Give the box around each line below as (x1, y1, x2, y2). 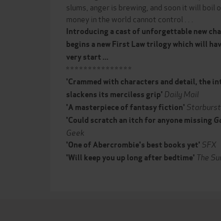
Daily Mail (164, 88, 199, 99)
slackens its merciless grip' (66, 89, 163, 100)
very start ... (66, 52, 109, 62)
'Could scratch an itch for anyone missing (66, 115, 214, 125)
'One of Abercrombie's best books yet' (66, 140, 202, 150)
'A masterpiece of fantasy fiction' (66, 102, 185, 112)
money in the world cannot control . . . (66, 13, 193, 24)
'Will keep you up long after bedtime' (66, 152, 195, 163)
